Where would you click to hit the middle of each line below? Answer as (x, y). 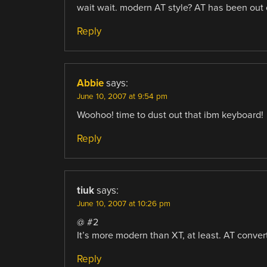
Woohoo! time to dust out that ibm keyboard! (170, 115)
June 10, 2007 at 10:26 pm (123, 204)
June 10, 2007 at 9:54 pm (122, 96)
